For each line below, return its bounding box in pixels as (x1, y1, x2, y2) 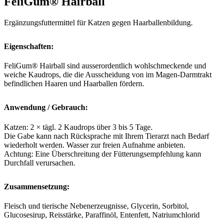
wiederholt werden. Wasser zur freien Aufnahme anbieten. (4, 140, 185, 149)
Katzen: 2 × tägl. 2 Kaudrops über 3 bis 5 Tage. (4, 122, 153, 131)
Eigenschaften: (4, 42, 54, 51)
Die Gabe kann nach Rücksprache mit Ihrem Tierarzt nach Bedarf (4, 131, 209, 140)
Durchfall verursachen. (4, 158, 75, 167)
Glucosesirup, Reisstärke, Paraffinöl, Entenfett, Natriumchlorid (4, 210, 200, 219)
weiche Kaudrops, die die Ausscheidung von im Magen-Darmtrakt (4, 70, 212, 79)
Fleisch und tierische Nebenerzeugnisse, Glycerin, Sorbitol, (4, 201, 189, 210)
